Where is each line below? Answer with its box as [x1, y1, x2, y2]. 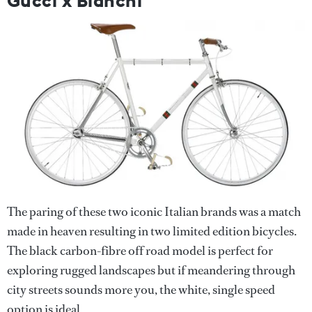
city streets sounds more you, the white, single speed [7, 281, 275, 298]
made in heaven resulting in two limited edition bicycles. [7, 222, 297, 240]
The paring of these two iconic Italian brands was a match [7, 203, 301, 220]
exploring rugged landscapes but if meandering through [7, 261, 295, 279]
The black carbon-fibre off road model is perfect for [7, 242, 273, 259]
